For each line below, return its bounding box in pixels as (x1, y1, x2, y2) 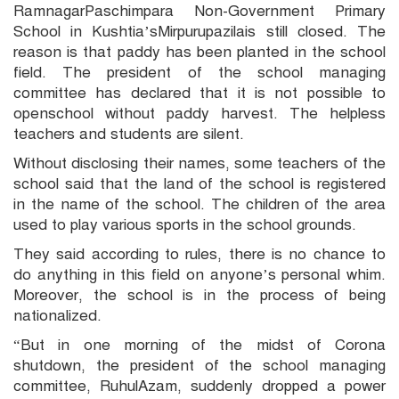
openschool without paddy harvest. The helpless (13, 104, 386, 124)
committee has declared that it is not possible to (13, 84, 386, 103)
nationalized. (13, 306, 102, 326)
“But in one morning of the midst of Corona (13, 336, 386, 355)
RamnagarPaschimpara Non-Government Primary (13, 2, 386, 21)
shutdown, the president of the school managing (13, 356, 386, 376)
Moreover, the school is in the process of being (13, 286, 386, 305)
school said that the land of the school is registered (13, 175, 386, 194)
